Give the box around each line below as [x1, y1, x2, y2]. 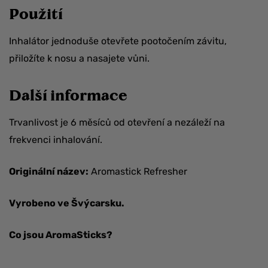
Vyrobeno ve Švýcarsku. [9, 197, 124, 209]
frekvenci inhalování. [9, 134, 102, 146]
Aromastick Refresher [89, 166, 187, 178]
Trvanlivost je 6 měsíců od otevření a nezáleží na [9, 117, 225, 129]
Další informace [9, 86, 127, 104]
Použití [9, 4, 63, 23]
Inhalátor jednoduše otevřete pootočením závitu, [9, 35, 227, 47]
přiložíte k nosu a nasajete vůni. [9, 53, 150, 65]
